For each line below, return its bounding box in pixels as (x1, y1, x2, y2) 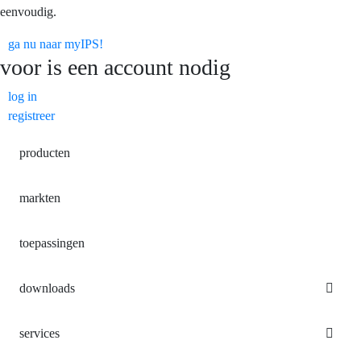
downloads (19, 280, 75, 295)
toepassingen (19, 235, 85, 250)
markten (19, 190, 60, 205)
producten (19, 145, 70, 160)
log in (8, 89, 37, 103)
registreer (8, 108, 55, 122)
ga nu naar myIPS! (8, 36, 103, 51)
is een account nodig (47, 54, 230, 80)
